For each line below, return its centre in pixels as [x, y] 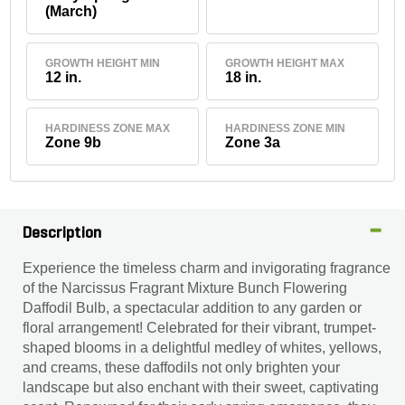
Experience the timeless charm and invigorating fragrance [207, 268]
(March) [71, 12]
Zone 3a [252, 142]
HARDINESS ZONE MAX [108, 128]
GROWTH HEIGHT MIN [103, 63]
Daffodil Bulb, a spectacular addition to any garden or [192, 308]
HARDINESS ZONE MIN [285, 128]
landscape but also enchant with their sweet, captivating [201, 387]
